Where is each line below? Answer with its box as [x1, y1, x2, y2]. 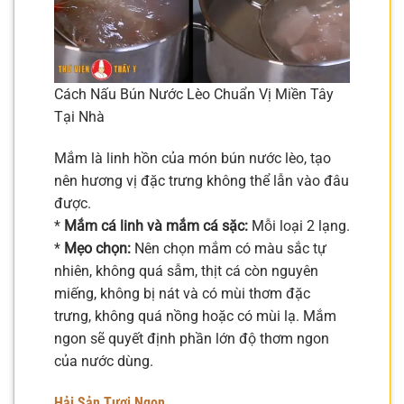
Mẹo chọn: [64, 239, 131, 257]
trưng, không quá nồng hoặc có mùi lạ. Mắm [54, 307, 336, 325]
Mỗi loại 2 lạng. [248, 216, 350, 234]
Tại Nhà [54, 108, 105, 126]
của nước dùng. [54, 352, 153, 370]
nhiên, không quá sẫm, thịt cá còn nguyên [54, 262, 318, 280]
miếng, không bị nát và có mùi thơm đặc [54, 284, 310, 302]
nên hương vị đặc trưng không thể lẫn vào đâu [54, 171, 349, 189]
